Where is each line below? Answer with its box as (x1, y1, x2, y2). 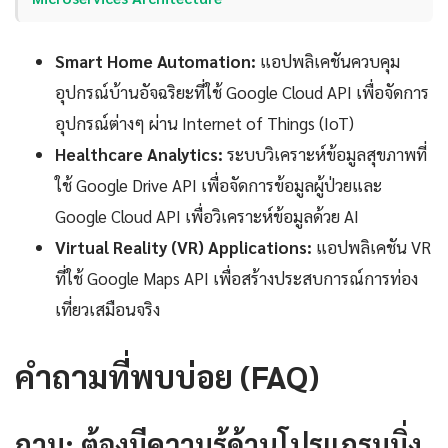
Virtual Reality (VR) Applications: (55, 235, 312, 258)
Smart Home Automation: (55, 49, 256, 72)
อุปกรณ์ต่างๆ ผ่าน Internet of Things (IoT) (55, 111, 354, 134)
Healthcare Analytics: (55, 142, 223, 165)
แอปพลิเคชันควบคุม (256, 49, 400, 72)
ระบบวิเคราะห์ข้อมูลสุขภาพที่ (223, 142, 427, 165)
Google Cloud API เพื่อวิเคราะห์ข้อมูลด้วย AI (55, 204, 359, 227)
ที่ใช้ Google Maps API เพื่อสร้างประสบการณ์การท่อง (55, 266, 418, 289)
